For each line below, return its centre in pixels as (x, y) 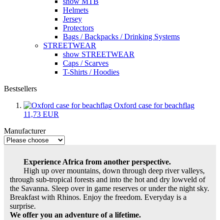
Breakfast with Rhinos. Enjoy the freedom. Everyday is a (98, 197)
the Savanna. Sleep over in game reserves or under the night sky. (110, 188)
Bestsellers (20, 88)
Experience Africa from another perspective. (97, 162)
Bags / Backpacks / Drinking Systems (121, 36)
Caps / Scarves (86, 63)
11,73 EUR (41, 114)
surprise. (23, 206)
